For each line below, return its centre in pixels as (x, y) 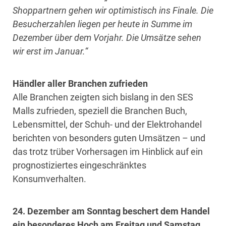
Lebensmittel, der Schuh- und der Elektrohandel (107, 124)
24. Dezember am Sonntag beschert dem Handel (111, 211)
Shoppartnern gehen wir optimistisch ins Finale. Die (113, 10)
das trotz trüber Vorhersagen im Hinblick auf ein (108, 151)
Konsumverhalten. (49, 179)
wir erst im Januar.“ (50, 51)
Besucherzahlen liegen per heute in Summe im (102, 24)
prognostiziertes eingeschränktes (79, 165)
